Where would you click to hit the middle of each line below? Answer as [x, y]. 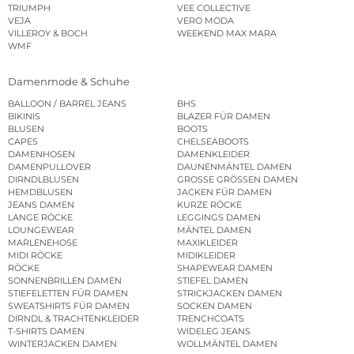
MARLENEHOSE [43, 242]
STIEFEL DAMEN [213, 280]
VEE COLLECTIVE [214, 8]
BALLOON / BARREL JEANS [67, 103]
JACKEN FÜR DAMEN [224, 192]
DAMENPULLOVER [49, 166]
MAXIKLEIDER [207, 242]
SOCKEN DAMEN [215, 305]
